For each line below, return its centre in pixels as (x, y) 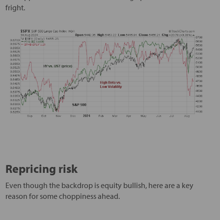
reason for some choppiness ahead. (62, 196)
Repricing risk (41, 169)
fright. (15, 8)
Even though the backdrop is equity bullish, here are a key (99, 185)
